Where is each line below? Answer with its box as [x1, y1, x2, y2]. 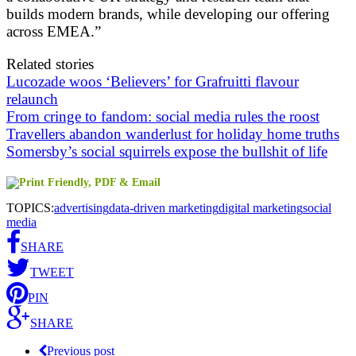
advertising [54, 200, 109, 215]
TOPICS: [6, 200, 54, 215]
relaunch [6, 90, 58, 107]
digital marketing [219, 200, 303, 215]
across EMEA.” [6, 22, 101, 40]
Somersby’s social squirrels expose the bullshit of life [6, 142, 327, 160]
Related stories [6, 55, 94, 72]
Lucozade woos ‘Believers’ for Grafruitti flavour [6, 72, 299, 90]
